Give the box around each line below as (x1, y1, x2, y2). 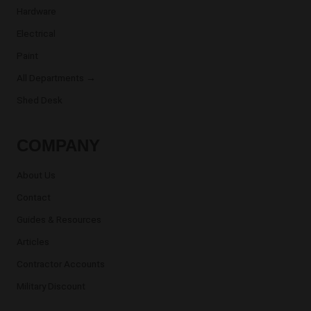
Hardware (17, 5, 56, 17)
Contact (17, 191, 51, 203)
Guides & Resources (17, 213, 101, 225)
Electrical (17, 27, 56, 39)
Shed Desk (17, 94, 62, 106)
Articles (17, 235, 49, 247)
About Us (17, 169, 56, 180)
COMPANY (17, 135, 100, 155)
